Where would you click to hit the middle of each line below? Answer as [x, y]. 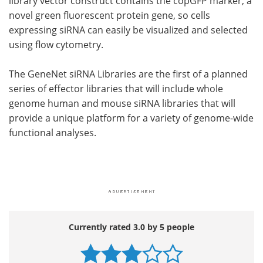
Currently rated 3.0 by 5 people [131, 227]
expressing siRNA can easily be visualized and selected [128, 30]
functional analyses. [53, 132]
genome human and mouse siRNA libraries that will [122, 103]
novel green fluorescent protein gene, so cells [109, 15]
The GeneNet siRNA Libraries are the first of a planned [128, 74]
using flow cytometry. [56, 44]
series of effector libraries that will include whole [116, 88]
